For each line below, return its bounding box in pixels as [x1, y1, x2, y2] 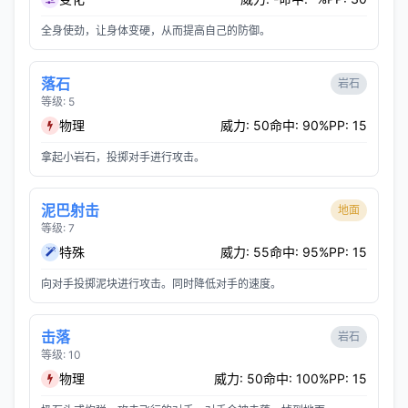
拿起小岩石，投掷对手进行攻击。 [41, 150, 205, 164]
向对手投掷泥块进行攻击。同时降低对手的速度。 [41, 277, 281, 291]
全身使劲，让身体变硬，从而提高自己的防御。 [41, 24, 270, 37]
